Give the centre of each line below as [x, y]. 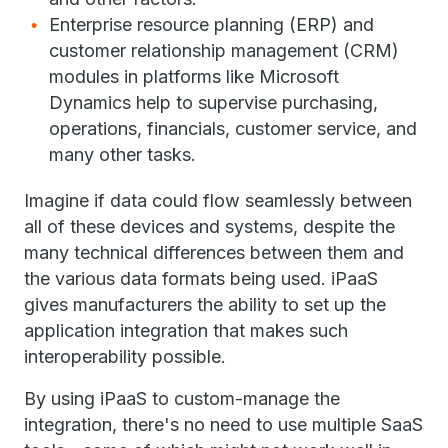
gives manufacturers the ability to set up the [205, 304]
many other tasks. [122, 154]
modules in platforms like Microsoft [194, 76]
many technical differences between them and [214, 252]
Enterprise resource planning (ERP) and [211, 24]
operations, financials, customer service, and [233, 128]
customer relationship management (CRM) [224, 50]
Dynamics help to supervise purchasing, [213, 102]
